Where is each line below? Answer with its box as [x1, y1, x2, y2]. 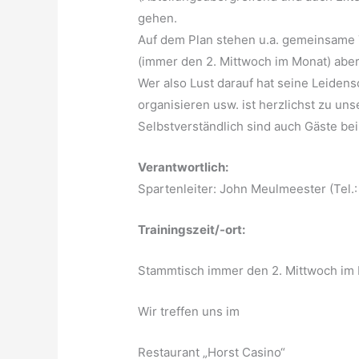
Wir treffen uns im [138, 304, 240, 320]
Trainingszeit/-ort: [138, 222, 246, 238]
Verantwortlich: [138, 159, 229, 175]
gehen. [138, 10, 178, 26]
